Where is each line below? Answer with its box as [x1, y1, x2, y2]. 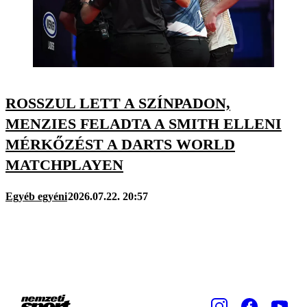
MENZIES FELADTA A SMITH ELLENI [5, 115, 282, 133]
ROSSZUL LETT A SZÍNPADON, [5, 95, 230, 112]
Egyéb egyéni [5, 190, 67, 202]
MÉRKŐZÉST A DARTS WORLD [5, 136, 235, 153]
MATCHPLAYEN [5, 156, 123, 174]
